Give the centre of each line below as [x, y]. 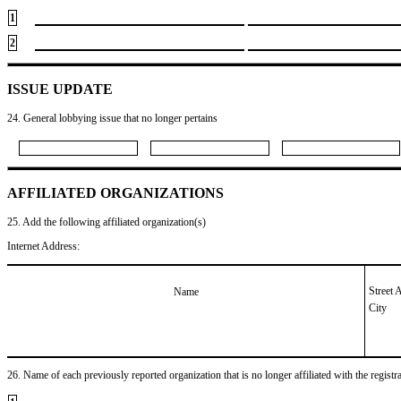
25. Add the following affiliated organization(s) [107, 222]
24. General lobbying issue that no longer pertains [112, 118]
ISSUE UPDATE [60, 89]
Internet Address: [43, 246]
